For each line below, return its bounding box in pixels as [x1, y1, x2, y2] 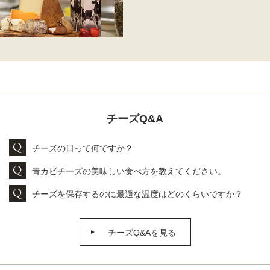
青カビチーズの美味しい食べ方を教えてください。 [32, 166, 226, 176]
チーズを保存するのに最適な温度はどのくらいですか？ [32, 189, 243, 199]
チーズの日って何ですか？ [32, 143, 133, 153]
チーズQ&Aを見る [107, 227, 176, 237]
